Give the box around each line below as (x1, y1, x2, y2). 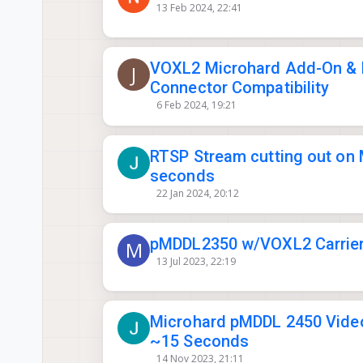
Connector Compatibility (150, 78, 330, 98)
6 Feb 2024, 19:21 (156, 98, 237, 113)
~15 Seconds (150, 331, 250, 351)
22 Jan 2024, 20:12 (156, 186, 239, 200)
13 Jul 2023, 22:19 (156, 254, 236, 269)
